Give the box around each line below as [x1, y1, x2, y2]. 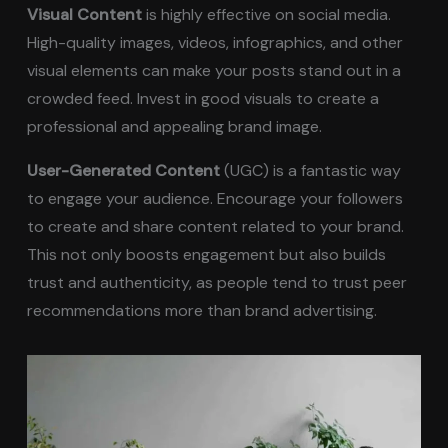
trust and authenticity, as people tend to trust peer [27, 271, 408, 293]
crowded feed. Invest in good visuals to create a [27, 87, 380, 109]
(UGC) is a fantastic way [220, 159, 402, 181]
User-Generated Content [27, 159, 221, 181]
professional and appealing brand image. [27, 115, 323, 137]
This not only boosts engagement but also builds [27, 243, 387, 265]
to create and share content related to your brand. [27, 215, 405, 237]
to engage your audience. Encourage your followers [27, 187, 404, 209]
